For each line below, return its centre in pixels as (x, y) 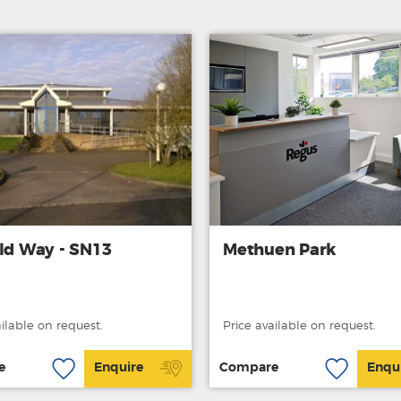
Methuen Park (279, 250)
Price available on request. (299, 326)
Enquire (118, 368)
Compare (248, 368)
